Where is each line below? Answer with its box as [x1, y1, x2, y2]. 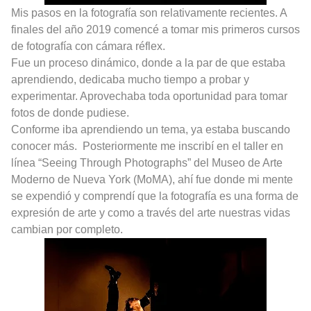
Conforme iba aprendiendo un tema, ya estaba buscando [11, 123, 290, 135]
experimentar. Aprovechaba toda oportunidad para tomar [11, 90, 287, 102]
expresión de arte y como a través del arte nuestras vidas [11, 206, 290, 219]
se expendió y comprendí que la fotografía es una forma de [11, 190, 299, 202]
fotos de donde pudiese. [11, 106, 129, 119]
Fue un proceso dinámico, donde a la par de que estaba [11, 56, 285, 69]
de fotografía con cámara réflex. [11, 40, 165, 52]
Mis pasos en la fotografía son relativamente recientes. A [11, 6, 287, 19]
